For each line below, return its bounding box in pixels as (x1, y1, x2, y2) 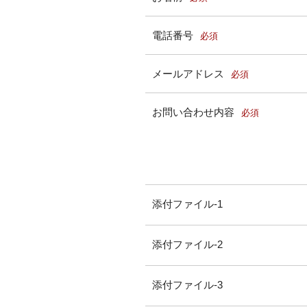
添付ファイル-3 (152, 279, 223, 291)
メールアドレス (152, 68, 224, 79)
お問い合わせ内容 (152, 106, 234, 118)
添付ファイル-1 (152, 198, 223, 210)
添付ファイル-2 (152, 238, 223, 250)
